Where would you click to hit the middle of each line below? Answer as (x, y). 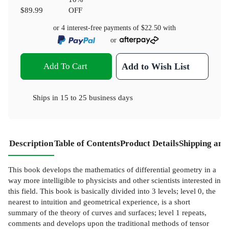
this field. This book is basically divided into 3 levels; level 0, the (112, 191)
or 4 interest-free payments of (97, 28)
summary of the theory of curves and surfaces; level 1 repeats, (107, 213)
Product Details (150, 144)
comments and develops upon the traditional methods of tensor (109, 223)
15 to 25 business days (97, 98)
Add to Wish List (156, 67)
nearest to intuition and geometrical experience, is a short (99, 202)
